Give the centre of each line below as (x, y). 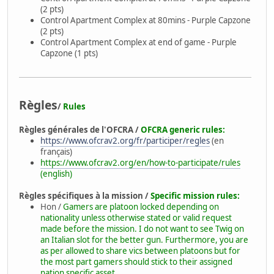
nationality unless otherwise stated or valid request (136, 218)
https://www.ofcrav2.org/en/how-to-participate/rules (140, 163)
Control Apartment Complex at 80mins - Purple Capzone (146, 20)
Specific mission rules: (195, 196)
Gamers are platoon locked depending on (141, 207)
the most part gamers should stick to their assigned (136, 262)
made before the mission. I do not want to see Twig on (142, 229)
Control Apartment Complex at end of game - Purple (139, 43)
